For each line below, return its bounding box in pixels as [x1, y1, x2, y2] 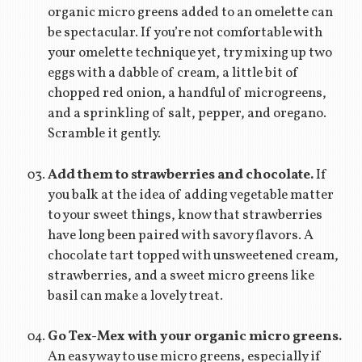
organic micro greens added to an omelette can [47, 3, 333, 23]
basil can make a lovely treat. [47, 286, 223, 305]
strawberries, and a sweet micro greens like [47, 266, 314, 285]
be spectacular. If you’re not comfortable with [47, 23, 322, 43]
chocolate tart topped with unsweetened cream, [47, 246, 339, 265]
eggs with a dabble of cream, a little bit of [47, 64, 299, 83]
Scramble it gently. [47, 124, 161, 144]
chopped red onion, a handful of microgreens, [47, 84, 326, 103]
